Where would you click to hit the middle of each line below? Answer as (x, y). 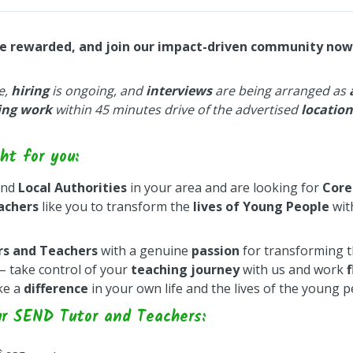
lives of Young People (261, 206)
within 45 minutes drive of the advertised (176, 110)
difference (56, 288)
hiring (30, 91)
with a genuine (145, 251)
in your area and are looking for (225, 188)
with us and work (293, 269)
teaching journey (185, 269)
